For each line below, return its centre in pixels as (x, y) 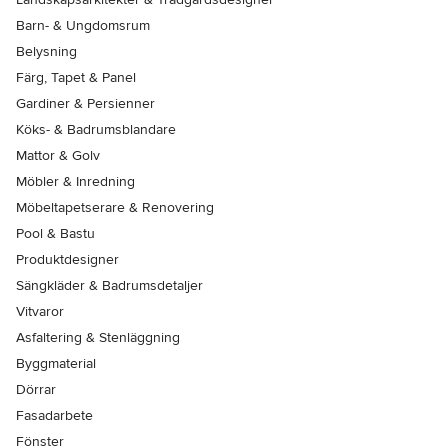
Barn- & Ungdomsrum (83, 26)
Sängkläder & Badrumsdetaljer (109, 286)
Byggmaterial (56, 364)
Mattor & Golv (58, 156)
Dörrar (36, 390)
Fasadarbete (54, 416)
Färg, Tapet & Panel (76, 78)
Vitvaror (40, 312)
